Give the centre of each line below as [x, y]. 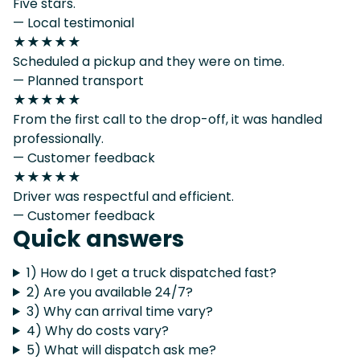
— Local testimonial [74, 22]
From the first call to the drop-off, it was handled [168, 119]
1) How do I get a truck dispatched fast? [151, 272]
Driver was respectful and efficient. [123, 196]
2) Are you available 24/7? [109, 292]
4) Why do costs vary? [97, 330]
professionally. [58, 138]
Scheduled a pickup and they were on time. [149, 61]
